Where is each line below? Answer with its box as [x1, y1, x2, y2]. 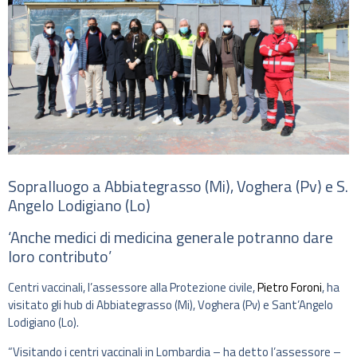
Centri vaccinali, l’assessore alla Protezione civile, [8, 278, 257, 297]
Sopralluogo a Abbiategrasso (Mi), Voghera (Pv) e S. [8, 174, 348, 199]
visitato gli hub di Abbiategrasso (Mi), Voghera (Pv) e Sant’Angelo [8, 296, 333, 315]
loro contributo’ [8, 244, 112, 269]
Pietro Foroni [257, 278, 322, 297]
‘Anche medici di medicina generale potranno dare [8, 225, 333, 250]
